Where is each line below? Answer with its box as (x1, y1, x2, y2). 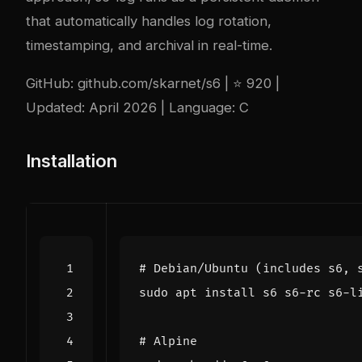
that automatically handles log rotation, (26, 13, 271, 30)
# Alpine (139, 334, 197, 350)
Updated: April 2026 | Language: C (26, 99, 249, 116)
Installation (26, 150, 117, 172)
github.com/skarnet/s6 (78, 75, 221, 92)
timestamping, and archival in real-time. (26, 37, 272, 54)
